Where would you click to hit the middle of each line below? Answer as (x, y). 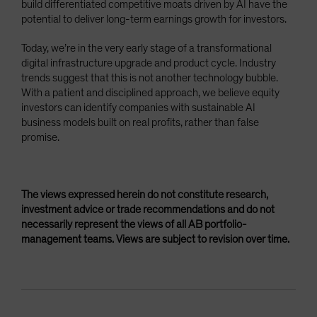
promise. (41, 137)
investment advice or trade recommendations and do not (148, 209)
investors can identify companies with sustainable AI (138, 107)
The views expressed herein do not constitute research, (145, 194)
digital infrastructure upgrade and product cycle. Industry (149, 63)
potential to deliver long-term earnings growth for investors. (154, 19)
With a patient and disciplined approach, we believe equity (150, 92)
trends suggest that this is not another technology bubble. (150, 77)
